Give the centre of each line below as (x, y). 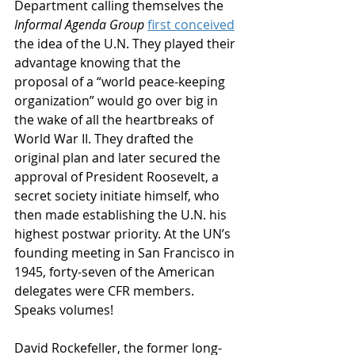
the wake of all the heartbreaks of (115, 119)
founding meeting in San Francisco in (126, 252)
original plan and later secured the (119, 157)
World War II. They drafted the (105, 138)
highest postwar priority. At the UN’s (124, 233)
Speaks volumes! (65, 309)
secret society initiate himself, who (118, 195)
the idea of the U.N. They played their (126, 43)
